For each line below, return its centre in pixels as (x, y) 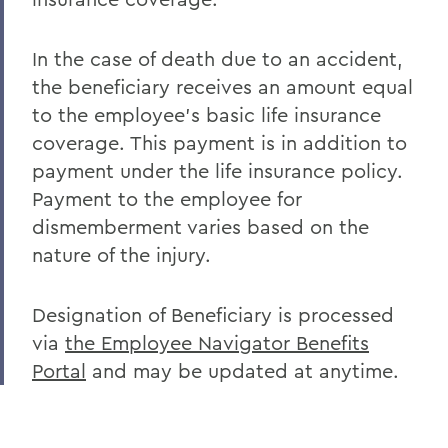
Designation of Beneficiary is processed (213, 314)
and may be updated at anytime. (242, 370)
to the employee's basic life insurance (206, 114)
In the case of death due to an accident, (217, 58)
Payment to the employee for (167, 198)
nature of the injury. (121, 254)
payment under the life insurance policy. (217, 170)
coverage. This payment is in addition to (219, 142)
